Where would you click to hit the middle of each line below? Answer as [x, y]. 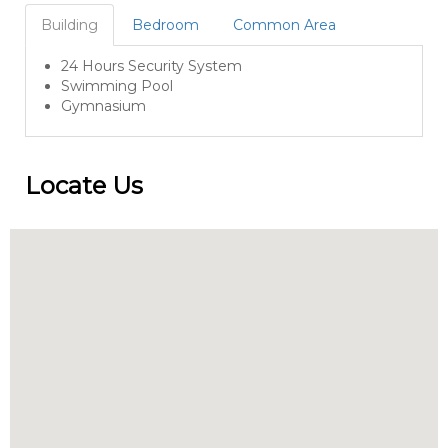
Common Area [284, 24]
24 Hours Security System [151, 65]
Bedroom [165, 24]
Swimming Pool [117, 85]
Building [69, 24]
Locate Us [84, 185]
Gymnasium [103, 105]
